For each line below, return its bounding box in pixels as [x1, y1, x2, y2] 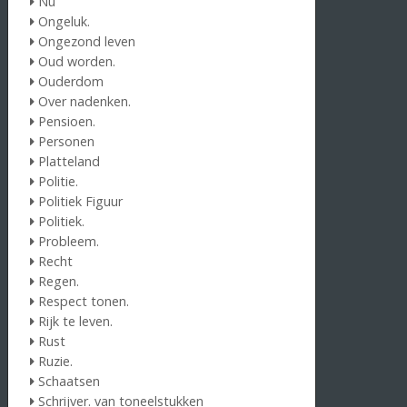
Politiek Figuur [38, 192, 124, 210]
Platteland [38, 152, 101, 170]
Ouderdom [38, 72, 104, 90]
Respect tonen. [38, 292, 130, 310]
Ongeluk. [38, 12, 91, 30]
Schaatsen [38, 372, 101, 390]
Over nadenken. [38, 92, 132, 110]
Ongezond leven [38, 32, 136, 50]
